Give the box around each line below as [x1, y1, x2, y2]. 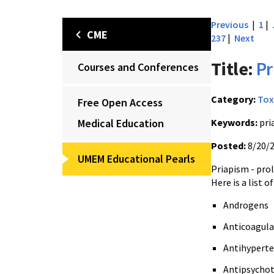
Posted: [211, 139, 246, 152]
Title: [211, 57, 253, 80]
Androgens [223, 199, 268, 211]
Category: [211, 93, 256, 105]
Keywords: [211, 116, 257, 128]
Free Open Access [78, 95, 163, 109]
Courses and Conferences [78, 60, 199, 74]
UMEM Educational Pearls [78, 152, 195, 166]
